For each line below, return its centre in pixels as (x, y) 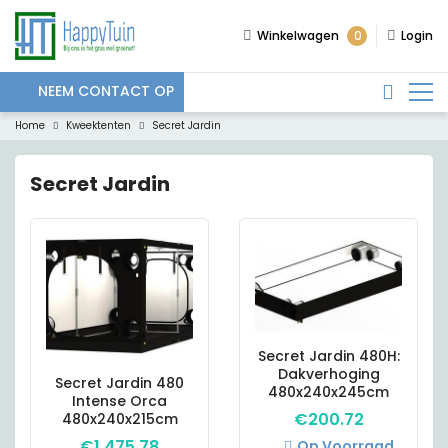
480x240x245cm (328, 391)
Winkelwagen (298, 36)
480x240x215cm (119, 419)
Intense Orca (119, 401)
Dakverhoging (328, 373)
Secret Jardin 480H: (328, 355)
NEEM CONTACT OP (106, 91)
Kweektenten (98, 125)
